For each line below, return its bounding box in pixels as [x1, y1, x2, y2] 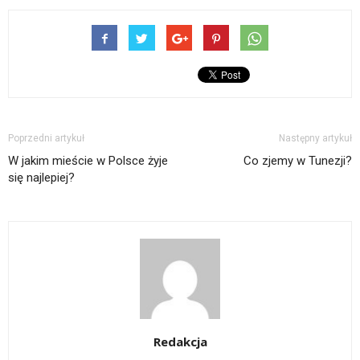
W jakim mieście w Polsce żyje [8, 153, 168, 169]
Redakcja [153, 333, 207, 350]
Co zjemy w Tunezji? [243, 153, 352, 169]
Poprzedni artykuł [8, 133, 84, 145]
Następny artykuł [279, 133, 352, 145]
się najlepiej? [8, 170, 75, 186]
